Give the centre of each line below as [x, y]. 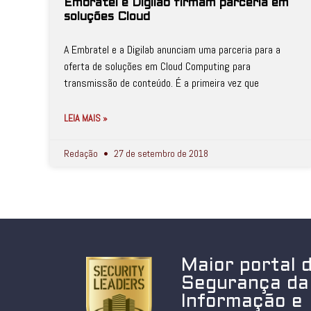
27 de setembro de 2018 [160, 153]
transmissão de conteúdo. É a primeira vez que [161, 83]
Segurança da [245, 284]
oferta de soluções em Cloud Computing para [157, 66]
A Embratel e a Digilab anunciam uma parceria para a [172, 50]
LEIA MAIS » [86, 118]
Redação [82, 153]
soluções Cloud [107, 17]
